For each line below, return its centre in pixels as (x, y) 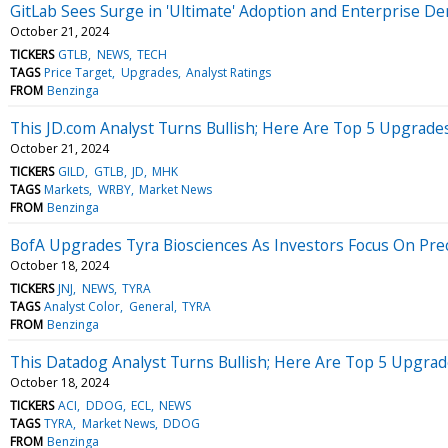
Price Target (78, 72)
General (151, 306)
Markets (67, 189)
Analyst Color (82, 306)
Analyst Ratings (228, 72)
